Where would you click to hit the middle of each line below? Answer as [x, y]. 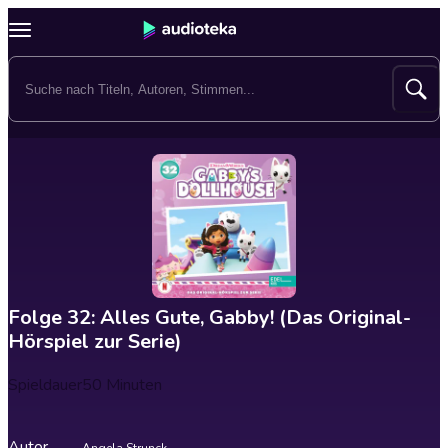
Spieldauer [45, 385]
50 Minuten [122, 385]
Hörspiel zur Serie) [95, 341]
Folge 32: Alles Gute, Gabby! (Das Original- [209, 317]
